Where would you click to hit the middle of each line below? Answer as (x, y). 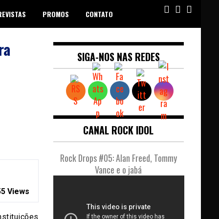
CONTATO (99, 14)
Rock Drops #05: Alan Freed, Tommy (118, 158)
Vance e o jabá (119, 170)
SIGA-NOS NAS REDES (118, 57)
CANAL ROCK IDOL (119, 130)
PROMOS (56, 14)
